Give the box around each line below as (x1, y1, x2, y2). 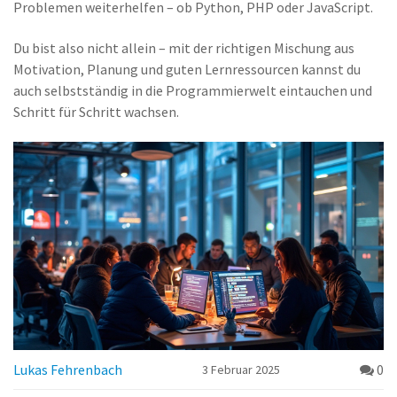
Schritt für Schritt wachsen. (13, 103, 179, 121)
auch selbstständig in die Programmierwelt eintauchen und (13, 82, 372, 99)
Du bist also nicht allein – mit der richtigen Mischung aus (13, 39, 354, 57)
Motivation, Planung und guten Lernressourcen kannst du (13, 60, 361, 78)
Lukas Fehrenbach (13, 361, 122, 379)
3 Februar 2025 (202, 362, 280, 378)
